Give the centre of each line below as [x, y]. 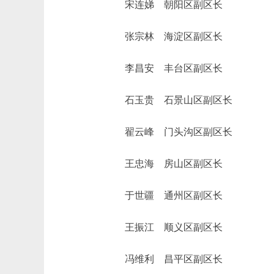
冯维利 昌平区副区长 [164, 259]
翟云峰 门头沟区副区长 [169, 132]
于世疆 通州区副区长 [164, 195]
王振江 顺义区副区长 [164, 227]
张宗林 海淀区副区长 [164, 36]
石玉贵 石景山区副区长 [169, 100]
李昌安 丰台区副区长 [164, 68]
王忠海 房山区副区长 [164, 164]
